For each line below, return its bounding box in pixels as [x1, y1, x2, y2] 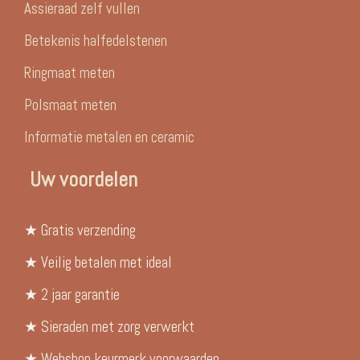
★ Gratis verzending [24, 219, 136, 240]
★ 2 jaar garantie [24, 284, 120, 305]
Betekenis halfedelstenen [24, 30, 167, 51]
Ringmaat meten [24, 62, 115, 83]
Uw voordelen [30, 166, 137, 193]
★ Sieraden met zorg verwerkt [24, 316, 194, 337]
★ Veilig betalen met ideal [24, 252, 172, 272]
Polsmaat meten [24, 94, 117, 115]
